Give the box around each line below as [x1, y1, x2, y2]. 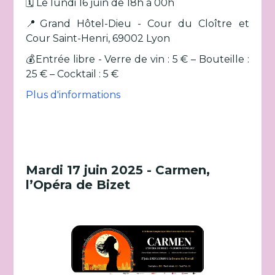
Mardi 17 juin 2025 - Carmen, [26, 163, 211, 177]
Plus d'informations [26, 89, 121, 101]
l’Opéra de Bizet [26, 177, 131, 192]
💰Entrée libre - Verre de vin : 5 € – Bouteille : [26, 53, 249, 65]
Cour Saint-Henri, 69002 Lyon [26, 33, 171, 44]
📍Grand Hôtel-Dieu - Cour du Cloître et [26, 18, 249, 29]
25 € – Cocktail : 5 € [26, 68, 122, 80]
